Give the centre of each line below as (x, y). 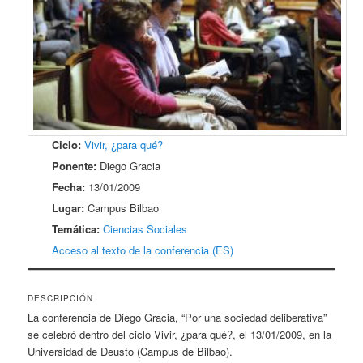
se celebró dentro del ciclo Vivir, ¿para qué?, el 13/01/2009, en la (180, 334)
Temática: (76, 229)
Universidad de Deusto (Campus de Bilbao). (130, 351)
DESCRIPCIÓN (61, 298)
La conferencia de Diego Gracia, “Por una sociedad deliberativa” (177, 317)
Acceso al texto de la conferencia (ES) (143, 250)
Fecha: (69, 187)
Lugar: (68, 208)
